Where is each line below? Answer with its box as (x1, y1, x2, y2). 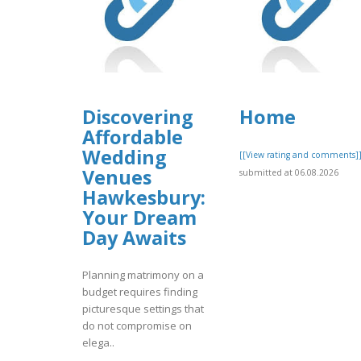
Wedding (82, 144, 167, 171)
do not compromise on (82, 318, 192, 334)
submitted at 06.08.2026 (239, 167, 338, 179)
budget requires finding (82, 284, 197, 300)
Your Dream (82, 205, 197, 231)
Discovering (82, 104, 193, 131)
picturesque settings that (82, 301, 204, 317)
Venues (82, 164, 151, 191)
